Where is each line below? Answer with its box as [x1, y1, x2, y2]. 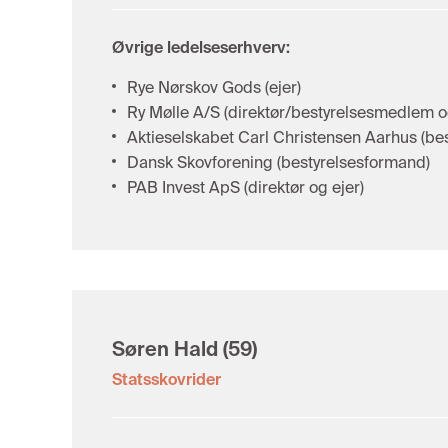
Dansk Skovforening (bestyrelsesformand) [127, 152, 430, 173]
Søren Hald [112, 336, 218, 362]
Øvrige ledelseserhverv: [112, 37, 290, 58]
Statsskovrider [112, 369, 221, 390]
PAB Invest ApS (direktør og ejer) [127, 177, 364, 198]
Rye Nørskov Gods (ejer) [127, 77, 301, 98]
